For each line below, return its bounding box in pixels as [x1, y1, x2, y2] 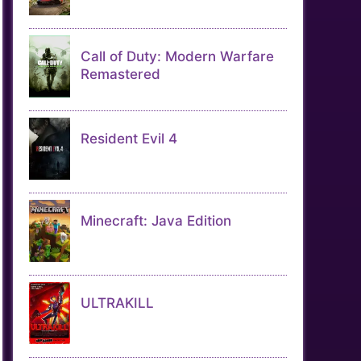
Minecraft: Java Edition [81, 213, 231, 229]
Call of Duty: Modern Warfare [81, 48, 274, 64]
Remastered [81, 66, 160, 82]
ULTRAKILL [81, 295, 154, 311]
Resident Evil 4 [81, 131, 177, 147]
